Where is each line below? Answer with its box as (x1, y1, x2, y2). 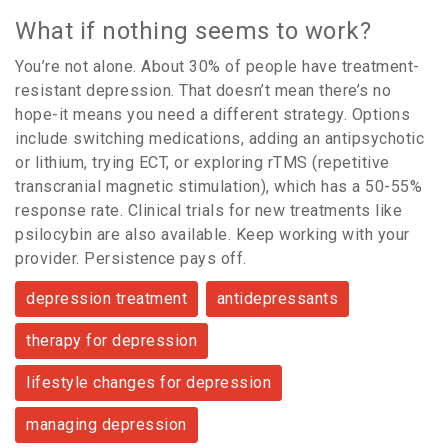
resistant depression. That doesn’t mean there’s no (15, 81, 391, 101)
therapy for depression (26, 331, 197, 351)
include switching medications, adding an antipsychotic (15, 129, 424, 149)
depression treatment (26, 289, 187, 309)
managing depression (26, 415, 187, 435)
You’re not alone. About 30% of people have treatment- (15, 57, 420, 77)
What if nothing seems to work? (15, 17, 371, 46)
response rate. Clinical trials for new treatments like (15, 201, 402, 221)
